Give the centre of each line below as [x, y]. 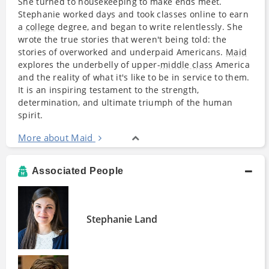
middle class [186, 64]
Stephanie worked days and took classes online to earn [133, 14]
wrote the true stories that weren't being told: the [122, 39]
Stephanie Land [122, 219]
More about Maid [56, 137]
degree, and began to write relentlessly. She [149, 26]
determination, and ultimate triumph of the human [125, 102]
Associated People [77, 171]
